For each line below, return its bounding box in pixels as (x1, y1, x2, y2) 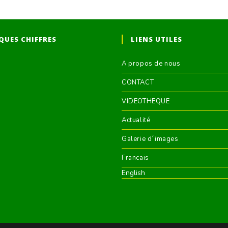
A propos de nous (122, 59, 181, 69)
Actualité (122, 116, 151, 125)
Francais (122, 153, 149, 163)
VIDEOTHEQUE (122, 97, 170, 106)
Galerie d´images (122, 134, 179, 144)
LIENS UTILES (131, 35, 182, 44)
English (122, 168, 145, 178)
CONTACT (122, 78, 154, 88)
